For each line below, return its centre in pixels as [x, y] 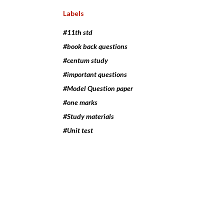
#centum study [85, 60]
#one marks [80, 102]
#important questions [95, 74]
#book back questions [95, 46]
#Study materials [88, 116]
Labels [73, 13]
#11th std [78, 32]
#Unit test [78, 130]
